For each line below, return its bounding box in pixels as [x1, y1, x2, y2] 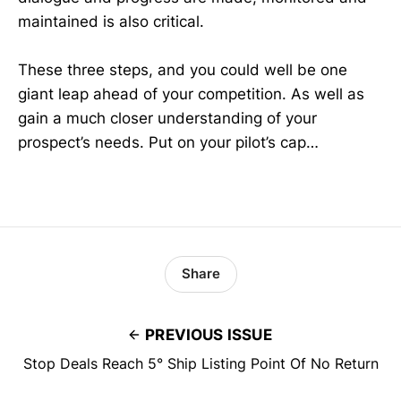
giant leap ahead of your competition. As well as [18, 84, 364, 103]
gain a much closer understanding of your [18, 108, 317, 127]
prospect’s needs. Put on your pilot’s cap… [18, 132, 319, 151]
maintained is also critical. [18, 12, 204, 30]
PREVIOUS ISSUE [145, 325, 272, 344]
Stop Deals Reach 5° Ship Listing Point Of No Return [22, 354, 379, 372]
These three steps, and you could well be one [18, 60, 347, 79]
